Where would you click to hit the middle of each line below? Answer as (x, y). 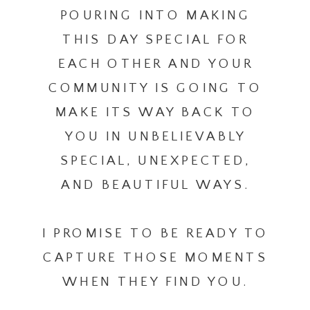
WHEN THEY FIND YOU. (156, 282)
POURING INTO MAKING (155, 16)
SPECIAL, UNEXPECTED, (155, 161)
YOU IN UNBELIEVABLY (155, 137)
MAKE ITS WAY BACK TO (155, 112)
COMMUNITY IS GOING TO (156, 88)
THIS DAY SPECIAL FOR (156, 40)
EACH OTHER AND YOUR (155, 64)
